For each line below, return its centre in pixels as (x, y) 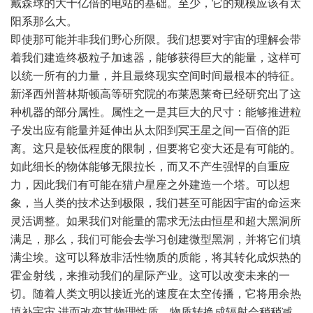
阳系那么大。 (44, 21)
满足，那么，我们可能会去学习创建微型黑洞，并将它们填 (156, 239)
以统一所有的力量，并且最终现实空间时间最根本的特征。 (156, 76)
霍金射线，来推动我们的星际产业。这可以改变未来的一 (150, 276)
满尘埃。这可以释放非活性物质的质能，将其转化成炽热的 (156, 257)
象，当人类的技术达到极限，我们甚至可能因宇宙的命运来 (156, 203)
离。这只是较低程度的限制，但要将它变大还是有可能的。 (156, 148)
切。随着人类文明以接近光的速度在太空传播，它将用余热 (156, 294)
